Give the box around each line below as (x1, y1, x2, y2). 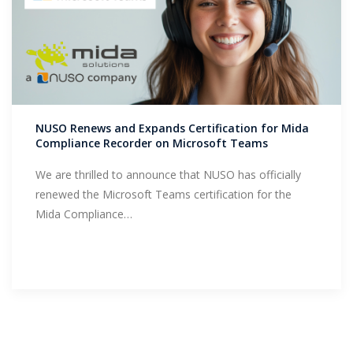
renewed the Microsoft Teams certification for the (35, 187, 292, 203)
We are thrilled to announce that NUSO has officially (35, 167, 301, 183)
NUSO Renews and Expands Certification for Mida (35, 121, 309, 136)
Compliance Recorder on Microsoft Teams (35, 136, 268, 151)
